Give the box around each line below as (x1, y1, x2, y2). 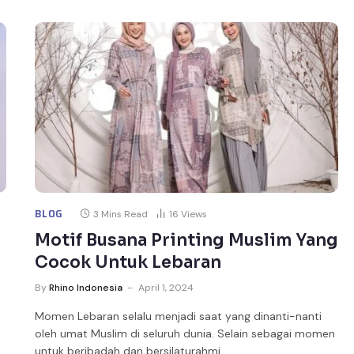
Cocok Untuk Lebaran (35, 251, 222, 273)
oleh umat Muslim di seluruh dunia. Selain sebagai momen (35, 326, 336, 341)
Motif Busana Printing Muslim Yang (35, 229, 339, 250)
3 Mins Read (93, 207, 149, 220)
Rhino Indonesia (49, 281, 123, 294)
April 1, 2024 (138, 281, 194, 294)
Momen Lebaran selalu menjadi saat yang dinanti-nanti (35, 308, 322, 323)
